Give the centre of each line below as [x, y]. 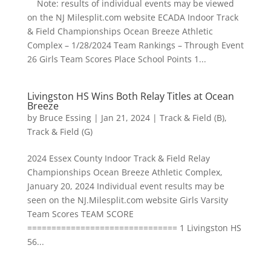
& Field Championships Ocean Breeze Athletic [120, 31]
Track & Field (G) [60, 132]
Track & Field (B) [192, 118]
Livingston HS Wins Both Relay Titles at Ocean [130, 96]
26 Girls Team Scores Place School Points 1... [116, 59]
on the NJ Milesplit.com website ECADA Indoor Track [132, 17]
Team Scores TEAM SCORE [80, 214]
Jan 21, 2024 [125, 118]
